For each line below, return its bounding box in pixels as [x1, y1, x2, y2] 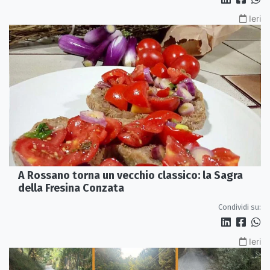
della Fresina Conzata [18, 181, 124, 195]
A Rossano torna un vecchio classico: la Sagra [18, 168, 243, 182]
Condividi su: [218, 202, 261, 212]
